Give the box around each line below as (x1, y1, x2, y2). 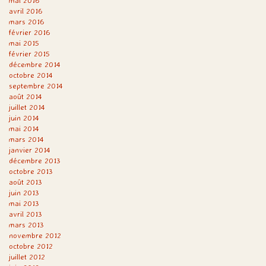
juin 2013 (9, 188, 39, 197)
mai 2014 (9, 123, 39, 133)
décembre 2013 (9, 156, 61, 165)
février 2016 (9, 27, 50, 37)
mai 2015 (9, 38, 39, 47)
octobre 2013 (9, 166, 53, 176)
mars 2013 (9, 220, 44, 229)
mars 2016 (9, 17, 45, 26)
